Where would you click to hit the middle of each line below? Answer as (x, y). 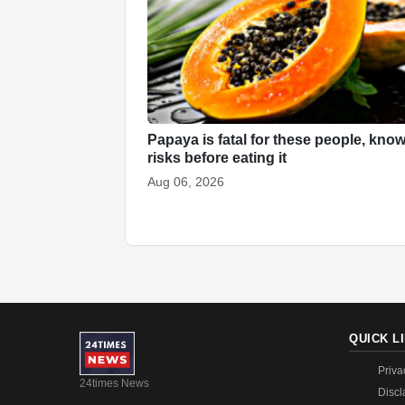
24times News (114, 383)
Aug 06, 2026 (186, 181)
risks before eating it (217, 157)
